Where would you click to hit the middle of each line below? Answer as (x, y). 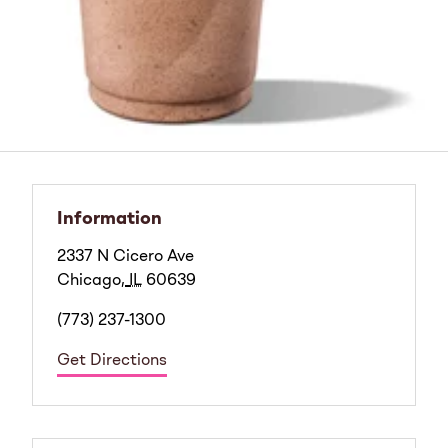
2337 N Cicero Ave (125, 257)
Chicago (89, 281)
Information (109, 219)
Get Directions (112, 361)
